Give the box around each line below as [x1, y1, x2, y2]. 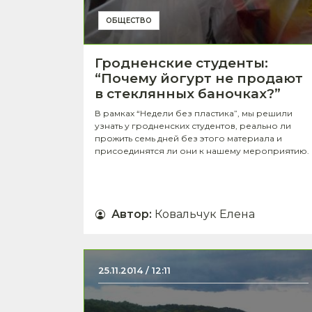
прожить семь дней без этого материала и [95, 132, 282, 143]
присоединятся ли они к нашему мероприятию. [95, 145, 309, 156]
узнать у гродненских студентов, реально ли [95, 120, 291, 131]
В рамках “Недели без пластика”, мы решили [95, 107, 292, 118]
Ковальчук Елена [155, 207, 255, 221]
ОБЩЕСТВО [106, 15, 152, 25]
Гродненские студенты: [95, 54, 268, 71]
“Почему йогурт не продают [95, 70, 303, 86]
